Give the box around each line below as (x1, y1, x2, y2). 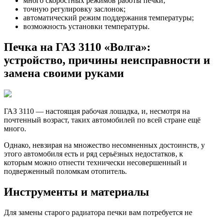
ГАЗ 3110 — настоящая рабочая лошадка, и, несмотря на (4, 107, 190, 116)
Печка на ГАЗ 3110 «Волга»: (4, 41, 151, 54)
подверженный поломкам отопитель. (4, 167, 127, 176)
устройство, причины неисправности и (4, 54, 210, 67)
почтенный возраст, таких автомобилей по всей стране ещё (4, 116, 201, 124)
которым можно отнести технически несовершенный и (4, 158, 187, 167)
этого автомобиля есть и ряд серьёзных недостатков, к (4, 150, 183, 158)
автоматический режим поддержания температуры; (23, 14, 194, 22)
